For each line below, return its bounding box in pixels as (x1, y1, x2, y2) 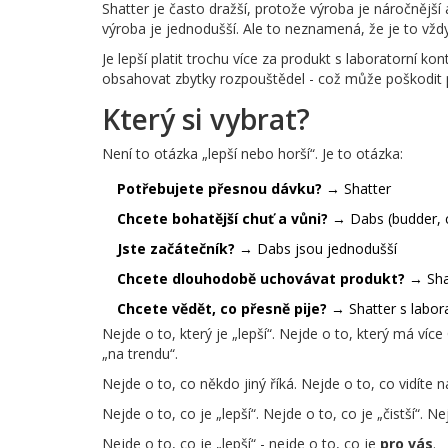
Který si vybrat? (102, 100, 310, 139)
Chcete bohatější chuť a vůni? (117, 209, 328, 229)
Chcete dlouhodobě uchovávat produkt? (117, 269, 405, 289)
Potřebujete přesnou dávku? (117, 179, 322, 199)
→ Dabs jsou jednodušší (235, 239, 397, 259)
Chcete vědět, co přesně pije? (117, 299, 327, 319)
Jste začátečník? (117, 239, 235, 259)
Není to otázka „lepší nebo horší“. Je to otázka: (102, 144, 403, 164)
